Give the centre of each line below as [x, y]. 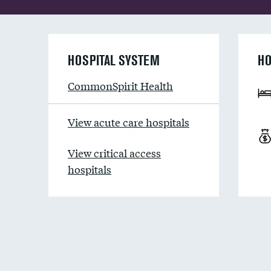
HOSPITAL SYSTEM [114, 60]
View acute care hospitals [129, 122]
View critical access [114, 153]
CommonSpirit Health [120, 86]
